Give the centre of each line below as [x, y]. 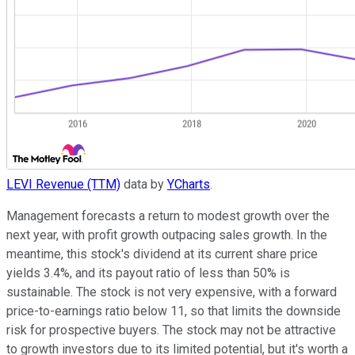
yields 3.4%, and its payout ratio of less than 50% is [148, 273]
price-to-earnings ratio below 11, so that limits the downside [174, 311]
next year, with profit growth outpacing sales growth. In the [167, 235]
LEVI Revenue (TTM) [63, 185]
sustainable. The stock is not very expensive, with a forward [172, 292]
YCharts [189, 185]
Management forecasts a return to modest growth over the [168, 216]
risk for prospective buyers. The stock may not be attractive [171, 330]
